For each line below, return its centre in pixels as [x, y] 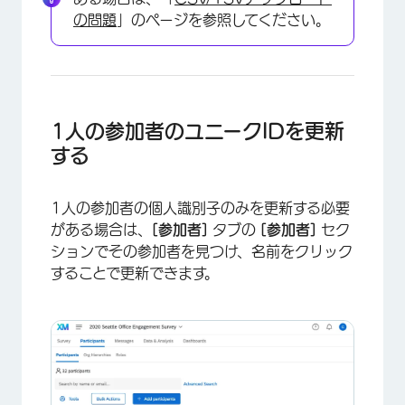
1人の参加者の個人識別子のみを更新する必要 [200, 207]
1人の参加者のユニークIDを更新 [198, 131]
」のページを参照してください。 [223, 19]
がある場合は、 [101, 229]
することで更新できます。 [135, 273]
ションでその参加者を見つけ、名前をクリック [202, 251]
